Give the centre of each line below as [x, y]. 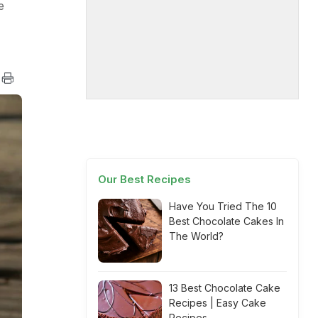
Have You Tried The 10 [223, 206]
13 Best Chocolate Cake [225, 288]
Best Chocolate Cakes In [226, 221]
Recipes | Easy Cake [218, 303]
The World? [196, 236]
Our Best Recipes [144, 179]
